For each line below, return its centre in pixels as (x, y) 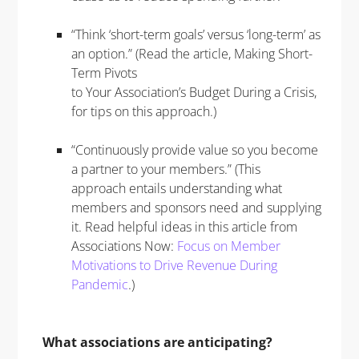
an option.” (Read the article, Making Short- (192, 53)
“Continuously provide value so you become (194, 149)
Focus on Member (228, 246)
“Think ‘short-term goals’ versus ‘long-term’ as (196, 34)
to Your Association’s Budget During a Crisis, (194, 92)
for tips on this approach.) (145, 111)
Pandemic (99, 284)
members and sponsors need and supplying (196, 207)
